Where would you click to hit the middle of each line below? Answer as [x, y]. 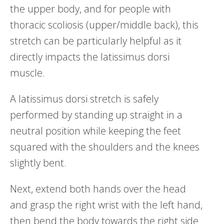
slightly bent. [38, 162]
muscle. [27, 72]
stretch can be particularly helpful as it [96, 40]
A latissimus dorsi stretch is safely [84, 98]
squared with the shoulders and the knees [105, 146]
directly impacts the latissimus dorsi [90, 56]
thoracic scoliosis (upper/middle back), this [104, 24]
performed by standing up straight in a [96, 114]
